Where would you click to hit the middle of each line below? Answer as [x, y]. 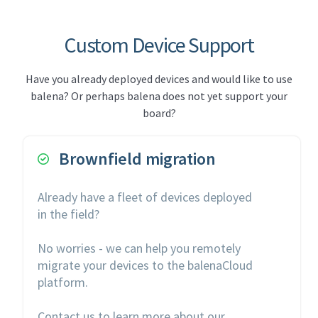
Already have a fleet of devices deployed [145, 197]
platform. [63, 282]
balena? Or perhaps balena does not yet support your [159, 96]
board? [159, 113]
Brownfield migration [138, 159]
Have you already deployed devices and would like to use [159, 79]
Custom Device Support [159, 45]
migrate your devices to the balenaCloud [146, 265]
